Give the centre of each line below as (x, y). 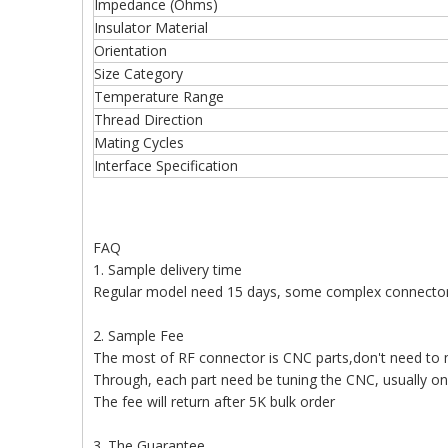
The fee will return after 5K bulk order (214, 401)
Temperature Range (159, 96)
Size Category (138, 73)
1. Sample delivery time (167, 269)
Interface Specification (166, 165)
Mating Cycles (139, 142)
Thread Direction (148, 119)
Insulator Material (151, 27)
